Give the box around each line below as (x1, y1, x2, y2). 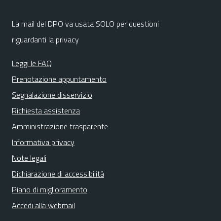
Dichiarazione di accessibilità (12, 168, 104, 180)
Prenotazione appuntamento (12, 73, 107, 85)
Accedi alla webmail (12, 199, 75, 211)
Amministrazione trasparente (12, 120, 108, 132)
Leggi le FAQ (12, 57, 52, 69)
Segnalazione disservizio (12, 89, 92, 101)
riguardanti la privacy (12, 34, 79, 45)
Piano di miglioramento (12, 184, 87, 195)
